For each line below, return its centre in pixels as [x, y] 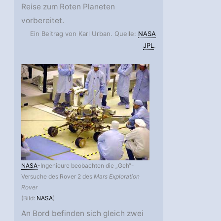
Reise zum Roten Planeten [68, 6]
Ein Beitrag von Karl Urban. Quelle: [84, 33]
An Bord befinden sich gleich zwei [83, 214]
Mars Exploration [117, 177]
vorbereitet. [43, 20]
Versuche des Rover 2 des [58, 177]
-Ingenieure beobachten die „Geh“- [86, 166]
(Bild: [29, 198]
